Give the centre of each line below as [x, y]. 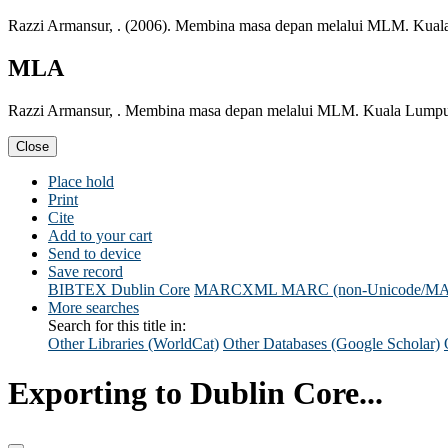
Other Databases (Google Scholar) [331, 344]
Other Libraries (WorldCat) [133, 344]
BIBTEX [77, 290]
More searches [93, 308]
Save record [85, 272]
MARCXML [235, 290]
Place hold [81, 182]
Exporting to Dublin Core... [195, 392]
